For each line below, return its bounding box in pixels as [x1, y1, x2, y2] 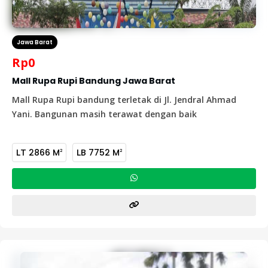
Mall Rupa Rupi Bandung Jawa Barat [12, 75, 175, 87]
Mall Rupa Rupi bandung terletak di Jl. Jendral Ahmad [12, 94, 236, 105]
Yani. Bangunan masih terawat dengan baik [12, 108, 197, 120]
